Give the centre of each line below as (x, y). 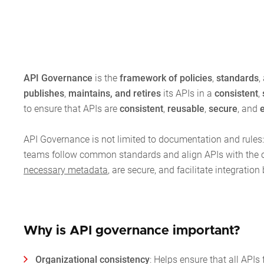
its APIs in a (189, 94)
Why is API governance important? (132, 231)
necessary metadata (66, 170)
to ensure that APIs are (72, 109)
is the (106, 78)
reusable (186, 109)
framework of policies (166, 78)
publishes (44, 94)
